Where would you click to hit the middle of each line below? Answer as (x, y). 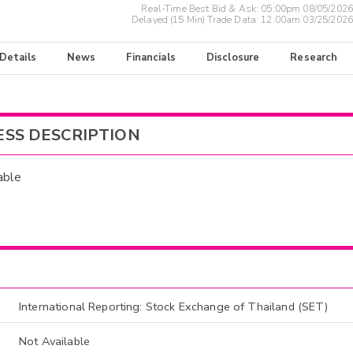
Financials (151, 58)
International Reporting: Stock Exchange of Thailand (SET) (174, 306)
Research (314, 58)
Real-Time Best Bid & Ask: (201, 9)
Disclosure (233, 58)
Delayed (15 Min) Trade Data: (196, 20)
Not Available (54, 341)
